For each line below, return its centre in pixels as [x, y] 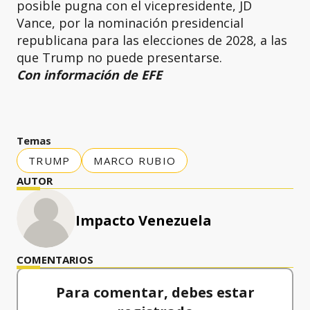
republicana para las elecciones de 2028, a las [152, 40]
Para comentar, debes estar [155, 293]
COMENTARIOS [55, 260]
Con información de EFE [89, 75]
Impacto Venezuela [144, 221]
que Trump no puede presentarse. [121, 58]
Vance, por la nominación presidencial [130, 23]
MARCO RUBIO [135, 161]
